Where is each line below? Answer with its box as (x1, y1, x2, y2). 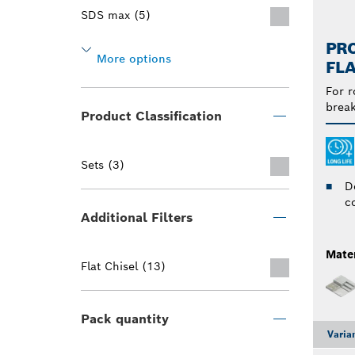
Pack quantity (81, 311, 169, 327)
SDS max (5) (81, 8, 151, 22)
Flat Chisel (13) (81, 259, 166, 273)
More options (97, 52, 171, 66)
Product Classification (81, 108, 222, 124)
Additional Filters (81, 209, 193, 226)
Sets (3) (81, 158, 124, 172)
